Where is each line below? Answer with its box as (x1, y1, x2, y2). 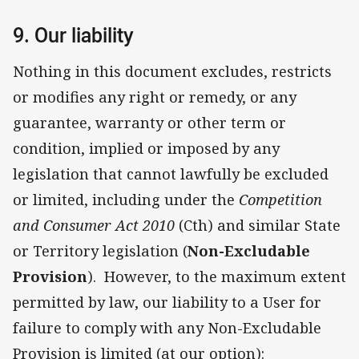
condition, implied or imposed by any (13, 139, 280, 159)
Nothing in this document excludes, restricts (13, 62, 332, 82)
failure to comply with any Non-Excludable (13, 318, 321, 338)
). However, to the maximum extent (87, 267, 346, 287)
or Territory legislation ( (13, 241, 188, 261)
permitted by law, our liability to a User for (13, 292, 321, 313)
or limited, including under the (13, 190, 239, 210)
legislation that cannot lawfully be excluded (13, 164, 329, 184)
